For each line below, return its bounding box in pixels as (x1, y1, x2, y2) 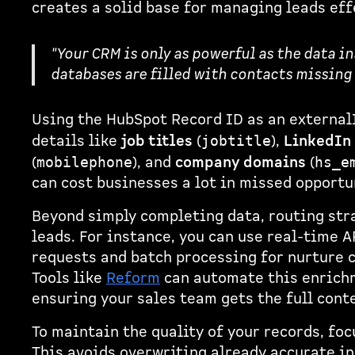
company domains (174, 153, 306, 174)
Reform (105, 268, 160, 288)
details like (31, 132, 121, 152)
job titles (120, 132, 193, 152)
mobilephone (36, 155, 132, 171)
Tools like (31, 268, 106, 288)
